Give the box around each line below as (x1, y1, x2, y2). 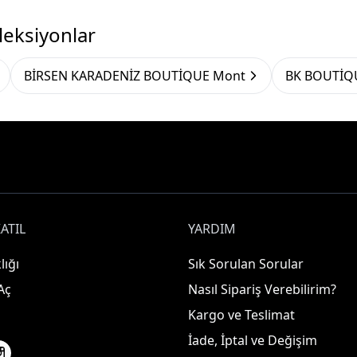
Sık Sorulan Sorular (188, 255, 304, 273)
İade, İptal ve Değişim (188, 331, 317, 349)
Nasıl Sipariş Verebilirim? (188, 280, 336, 298)
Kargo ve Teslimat (188, 306, 295, 324)
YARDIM (188, 220, 236, 237)
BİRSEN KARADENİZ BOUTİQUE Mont (24, 66, 245, 84)
